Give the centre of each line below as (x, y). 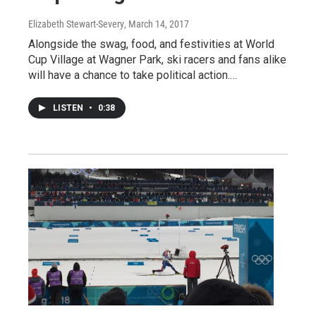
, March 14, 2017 (157, 24)
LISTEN (69, 108)
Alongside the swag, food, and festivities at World (151, 44)
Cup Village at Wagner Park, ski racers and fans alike (157, 60)
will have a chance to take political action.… (133, 75)
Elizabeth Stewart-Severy (76, 24)
